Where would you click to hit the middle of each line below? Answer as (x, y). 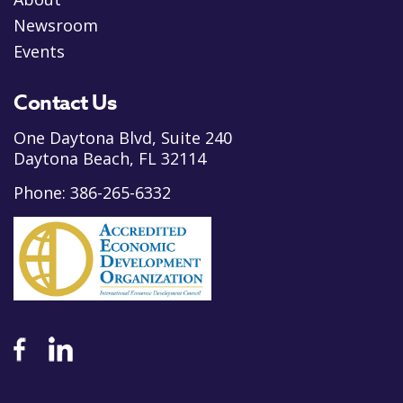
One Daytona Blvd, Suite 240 (123, 138)
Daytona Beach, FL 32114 (110, 159)
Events (39, 52)
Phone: (42, 193)
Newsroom (56, 26)
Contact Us (65, 103)
